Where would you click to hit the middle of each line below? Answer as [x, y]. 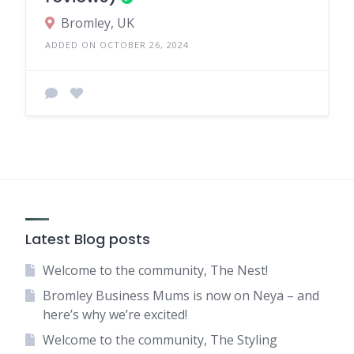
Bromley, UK [98, 23]
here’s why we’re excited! [115, 314]
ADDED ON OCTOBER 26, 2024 [117, 44]
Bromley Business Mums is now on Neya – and [181, 296]
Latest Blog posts [88, 239]
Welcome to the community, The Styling [160, 340]
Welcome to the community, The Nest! [155, 270]
